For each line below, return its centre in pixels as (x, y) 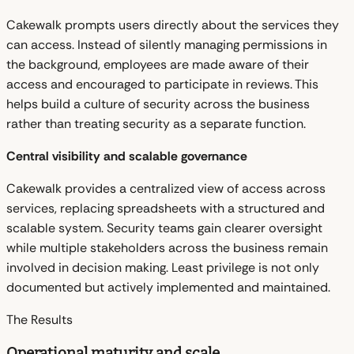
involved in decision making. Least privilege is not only (163, 267)
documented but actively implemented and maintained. (168, 287)
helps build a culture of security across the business (158, 104)
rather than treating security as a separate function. (156, 123)
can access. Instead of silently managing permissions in (167, 44)
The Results (40, 319)
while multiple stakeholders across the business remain (167, 247)
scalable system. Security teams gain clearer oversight (164, 228)
